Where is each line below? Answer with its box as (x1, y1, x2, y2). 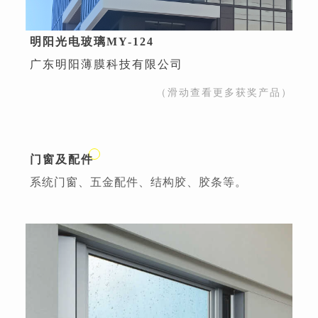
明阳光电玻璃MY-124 (30, 35, 154, 48)
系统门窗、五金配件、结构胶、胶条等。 (30, 176, 247, 189)
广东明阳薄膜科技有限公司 (30, 58, 183, 71)
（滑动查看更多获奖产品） (156, 87, 292, 99)
